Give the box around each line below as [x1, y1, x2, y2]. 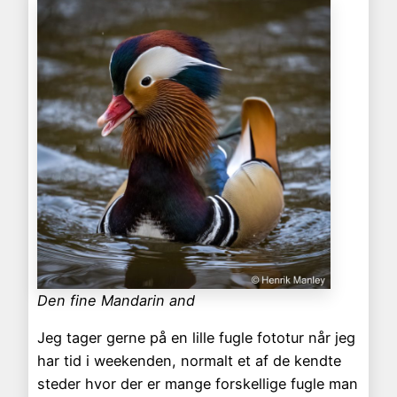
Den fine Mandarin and [37, 291, 195, 309]
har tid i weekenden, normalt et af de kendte [37, 351, 341, 370]
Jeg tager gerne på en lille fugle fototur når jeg [37, 328, 355, 346]
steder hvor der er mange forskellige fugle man [37, 374, 358, 393]
